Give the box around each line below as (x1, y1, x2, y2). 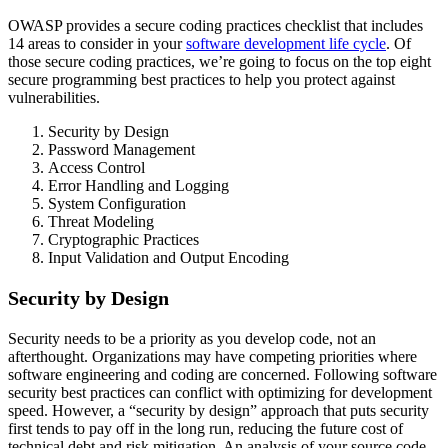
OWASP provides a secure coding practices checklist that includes (8, 16, 423, 34)
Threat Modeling (48, 212, 154, 230)
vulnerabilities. (8, 88, 100, 106)
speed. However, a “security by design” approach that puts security (8, 401, 429, 419)
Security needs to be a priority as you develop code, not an (8, 329, 376, 347)
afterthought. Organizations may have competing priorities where (8, 347, 417, 365)
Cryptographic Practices (48, 230, 199, 248)
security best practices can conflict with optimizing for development (8, 383, 432, 401)
